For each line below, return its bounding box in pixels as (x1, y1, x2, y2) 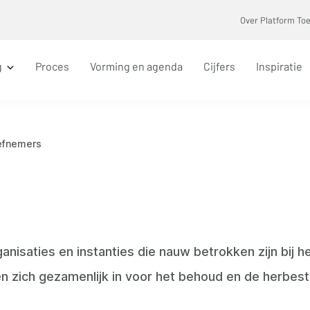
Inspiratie (256, 60, 302, 73)
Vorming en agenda (90, 60, 183, 73)
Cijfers (203, 60, 235, 73)
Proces (35, 60, 69, 73)
